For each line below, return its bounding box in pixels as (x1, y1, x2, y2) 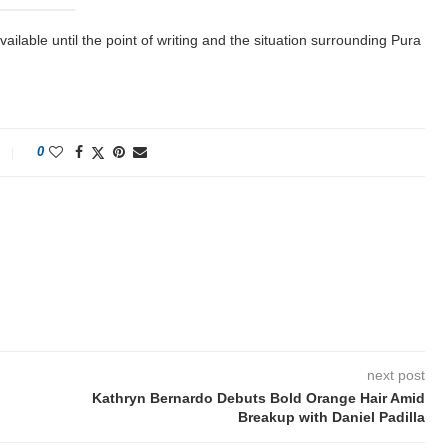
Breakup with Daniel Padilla (238, 409, 426, 425)
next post (367, 367, 426, 383)
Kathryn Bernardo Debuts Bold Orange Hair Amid (92, 390, 426, 406)
